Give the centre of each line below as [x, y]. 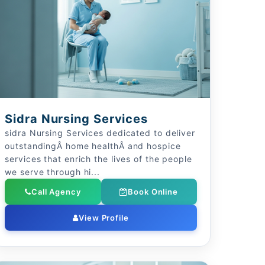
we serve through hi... [53, 172]
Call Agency [56, 192]
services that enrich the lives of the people [98, 159]
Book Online [153, 192]
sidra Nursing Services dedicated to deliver [100, 133]
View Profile [104, 218]
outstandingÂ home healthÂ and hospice [93, 146]
